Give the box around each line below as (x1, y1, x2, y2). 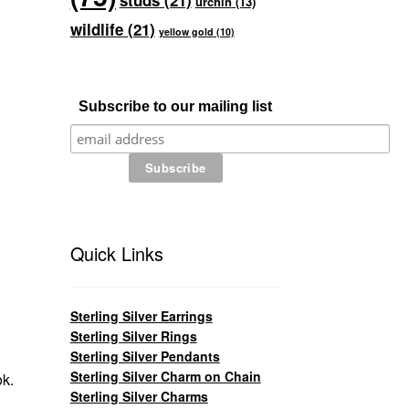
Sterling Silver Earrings (69, 306, 213, 325)
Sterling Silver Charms (69, 386, 208, 405)
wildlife (69, 18, 123, 41)
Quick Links (69, 240, 163, 267)
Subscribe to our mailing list (79, 99, 273, 115)
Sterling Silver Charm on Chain (69, 366, 261, 385)
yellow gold (158, 25, 214, 39)
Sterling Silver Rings (69, 326, 197, 345)
